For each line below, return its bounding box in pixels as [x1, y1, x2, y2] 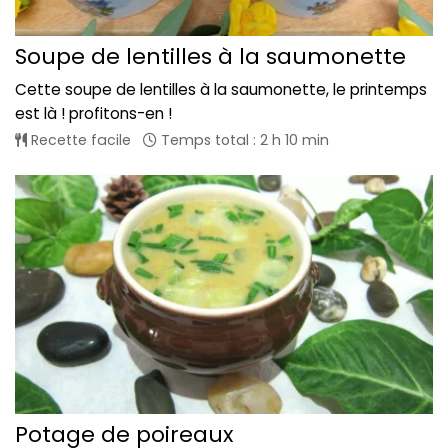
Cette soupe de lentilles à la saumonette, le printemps [15, 78, 427, 100]
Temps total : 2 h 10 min [157, 129, 329, 150]
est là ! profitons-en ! [15, 102, 172, 124]
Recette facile [27, 129, 131, 150]
